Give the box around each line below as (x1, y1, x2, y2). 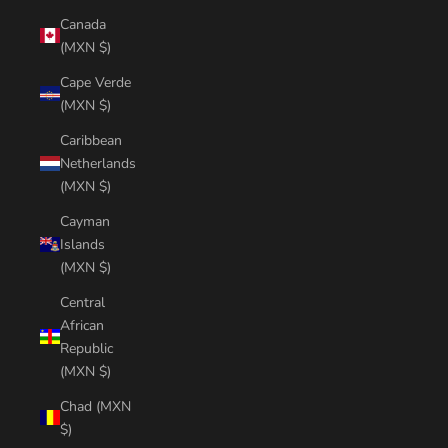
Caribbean (60, 130, 122, 150)
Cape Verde (60, 72, 131, 92)
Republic (60, 338, 113, 358)
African (60, 315, 104, 335)
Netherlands (60, 153, 136, 173)
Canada (60, 14, 106, 34)
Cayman (60, 211, 110, 231)
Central (60, 292, 105, 312)
